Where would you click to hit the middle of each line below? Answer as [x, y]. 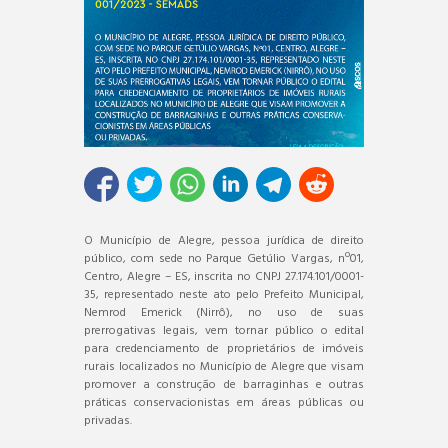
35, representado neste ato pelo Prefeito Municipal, [224, 294]
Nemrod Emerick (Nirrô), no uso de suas [224, 312]
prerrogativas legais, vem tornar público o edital [224, 330]
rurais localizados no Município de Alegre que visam [224, 366]
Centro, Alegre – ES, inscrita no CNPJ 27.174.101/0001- [224, 276]
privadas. [108, 420]
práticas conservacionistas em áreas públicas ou [224, 402]
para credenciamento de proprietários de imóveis [224, 348]
